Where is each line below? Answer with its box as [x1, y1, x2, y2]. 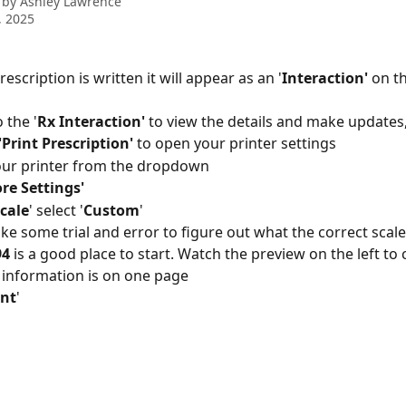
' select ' [29, 199, 83, 220]
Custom [83, 199, 140, 220]
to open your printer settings [133, 133, 336, 154]
